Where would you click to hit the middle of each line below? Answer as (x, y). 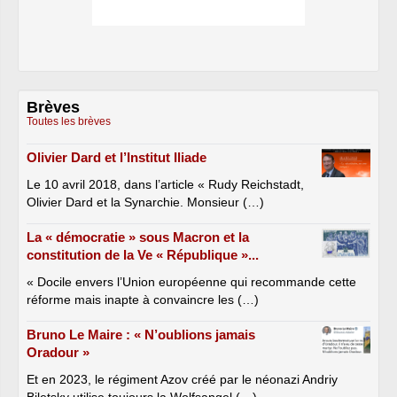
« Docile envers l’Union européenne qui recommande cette (191, 282)
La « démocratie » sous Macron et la (138, 237)
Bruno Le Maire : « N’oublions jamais (141, 335)
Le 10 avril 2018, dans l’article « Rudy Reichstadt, (165, 185)
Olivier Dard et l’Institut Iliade (117, 158)
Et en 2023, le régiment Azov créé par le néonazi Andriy (182, 380)
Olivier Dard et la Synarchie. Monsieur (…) (145, 202)
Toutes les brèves (69, 122)
